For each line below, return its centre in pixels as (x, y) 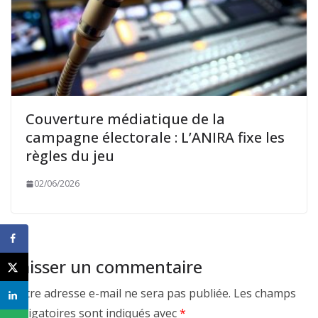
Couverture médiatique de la (125, 119)
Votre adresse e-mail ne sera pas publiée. (121, 294)
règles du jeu (70, 156)
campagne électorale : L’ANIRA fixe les (155, 138)
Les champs (265, 294)
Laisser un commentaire (107, 267)
